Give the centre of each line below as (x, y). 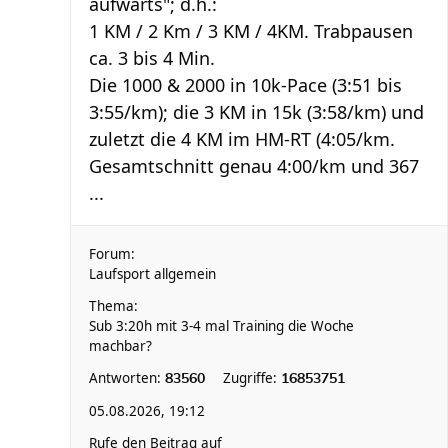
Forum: (112, 254)
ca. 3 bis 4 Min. (152, 58)
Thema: (113, 306)
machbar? (120, 346)
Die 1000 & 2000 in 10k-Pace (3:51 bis (245, 85)
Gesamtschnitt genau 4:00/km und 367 (254, 166)
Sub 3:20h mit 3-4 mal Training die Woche (221, 326)
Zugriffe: (252, 378)
